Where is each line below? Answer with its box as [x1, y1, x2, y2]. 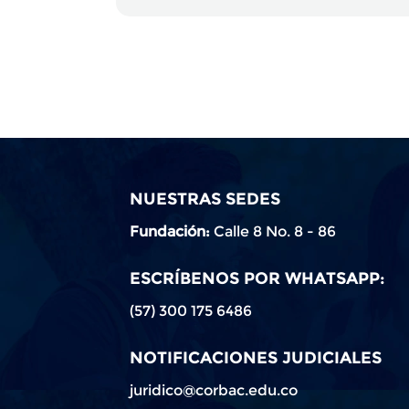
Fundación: [130, 222, 214, 239]
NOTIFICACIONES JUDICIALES [130, 347, 382, 367]
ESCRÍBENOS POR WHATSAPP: [130, 267, 385, 288]
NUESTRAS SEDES [130, 188, 280, 208]
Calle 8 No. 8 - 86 [214, 222, 336, 239]
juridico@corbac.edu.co [130, 381, 298, 398]
